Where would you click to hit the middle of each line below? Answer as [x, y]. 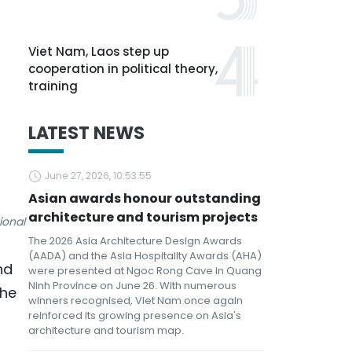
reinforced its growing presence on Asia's [135, 315]
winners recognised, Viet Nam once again [136, 301]
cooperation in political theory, [123, 69]
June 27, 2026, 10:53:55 [98, 176]
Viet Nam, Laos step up [99, 51]
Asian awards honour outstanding [145, 198]
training [53, 86]
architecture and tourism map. [106, 330]
